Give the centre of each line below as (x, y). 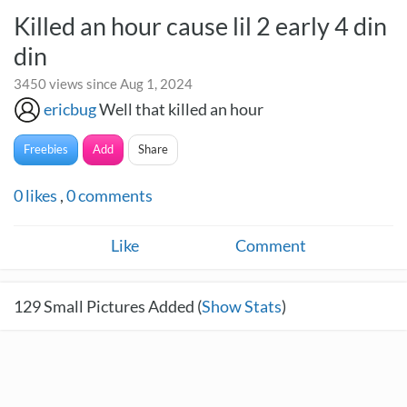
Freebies (46, 149)
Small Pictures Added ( (121, 306)
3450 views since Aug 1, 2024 (103, 84)
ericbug (70, 109)
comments (114, 195)
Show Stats (242, 306)
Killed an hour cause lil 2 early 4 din (200, 26)
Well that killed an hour (181, 109)
